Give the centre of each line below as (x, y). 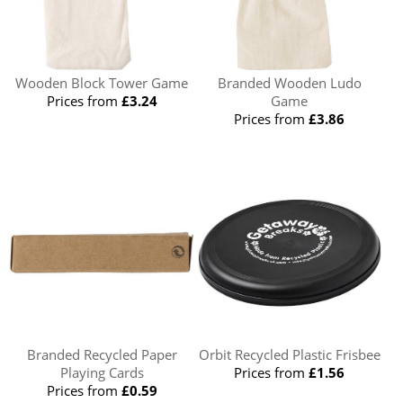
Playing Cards (102, 373)
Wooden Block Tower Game (102, 83)
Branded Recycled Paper (102, 355)
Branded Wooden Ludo (289, 83)
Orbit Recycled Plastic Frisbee (289, 355)
